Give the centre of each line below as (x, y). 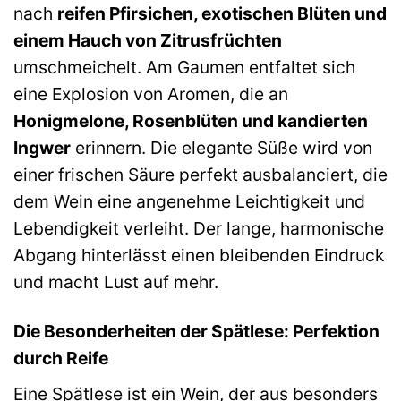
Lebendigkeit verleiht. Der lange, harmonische (199, 229)
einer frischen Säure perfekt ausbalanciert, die (200, 175)
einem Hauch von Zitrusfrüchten (148, 41)
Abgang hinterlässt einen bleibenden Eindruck (199, 256)
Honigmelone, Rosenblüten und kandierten (191, 121)
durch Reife (61, 358)
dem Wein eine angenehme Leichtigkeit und (189, 202)
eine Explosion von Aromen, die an (151, 94)
